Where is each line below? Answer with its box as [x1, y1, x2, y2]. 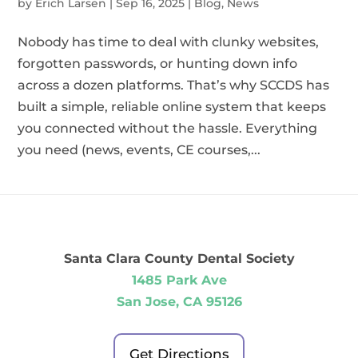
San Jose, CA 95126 [116, 294, 242, 309]
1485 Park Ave [131, 272, 227, 288]
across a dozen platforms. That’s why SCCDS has [18, 78, 330, 93]
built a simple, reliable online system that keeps [18, 99, 327, 114]
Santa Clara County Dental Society [63, 251, 295, 266]
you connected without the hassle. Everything [18, 121, 318, 136]
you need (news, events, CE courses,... [18, 142, 261, 157]
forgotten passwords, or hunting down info [18, 56, 298, 71]
